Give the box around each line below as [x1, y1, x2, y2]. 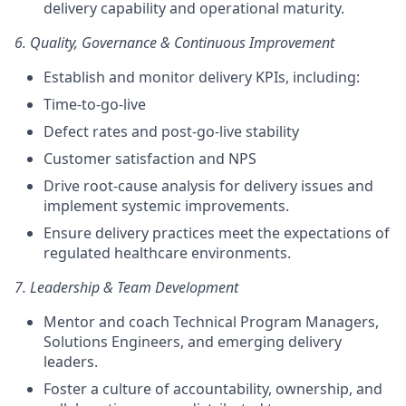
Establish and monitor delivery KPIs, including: [43, 67, 360, 87]
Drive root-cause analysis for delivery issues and [43, 176, 373, 196]
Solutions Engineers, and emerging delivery [43, 332, 342, 352]
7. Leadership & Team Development [14, 277, 238, 297]
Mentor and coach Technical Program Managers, [43, 312, 379, 332]
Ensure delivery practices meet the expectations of [43, 223, 390, 243]
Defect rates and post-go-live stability [43, 121, 299, 141]
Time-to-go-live [43, 94, 146, 114]
